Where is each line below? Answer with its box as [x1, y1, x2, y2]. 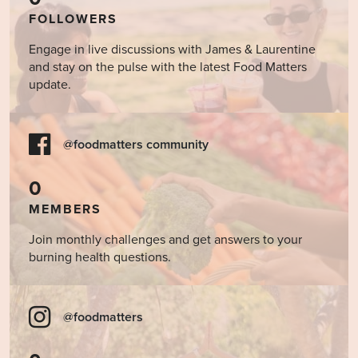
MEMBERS [29, 201, 101, 218]
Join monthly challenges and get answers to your [29, 232, 302, 249]
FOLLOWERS [29, 11, 117, 28]
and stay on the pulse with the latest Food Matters [29, 59, 307, 76]
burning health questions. [29, 249, 171, 266]
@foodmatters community [63, 137, 209, 153]
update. [29, 77, 71, 93]
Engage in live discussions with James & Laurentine [29, 42, 316, 58]
